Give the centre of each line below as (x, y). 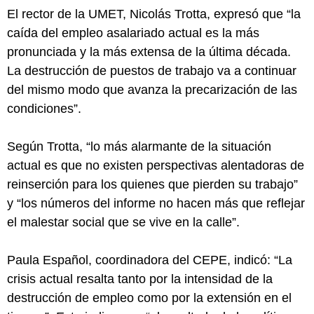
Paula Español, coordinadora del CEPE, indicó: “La (150, 260)
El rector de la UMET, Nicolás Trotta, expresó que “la (154, 14)
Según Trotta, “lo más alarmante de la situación (139, 146)
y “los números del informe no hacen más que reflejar (156, 203)
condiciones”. (44, 109)
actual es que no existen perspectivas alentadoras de (156, 165)
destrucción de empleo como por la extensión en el (149, 298)
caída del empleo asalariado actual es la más (133, 33)
